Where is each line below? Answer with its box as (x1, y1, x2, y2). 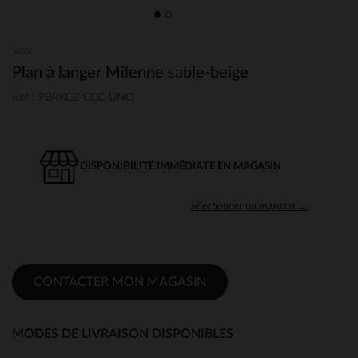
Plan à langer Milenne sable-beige (12, 65, 249, 81)
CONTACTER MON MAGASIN (34, 275, 206, 288)
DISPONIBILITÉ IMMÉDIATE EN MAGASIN (80, 161, 281, 172)
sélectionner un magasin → (191, 198, 308, 212)
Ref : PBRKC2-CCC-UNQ (12, 91, 134, 103)
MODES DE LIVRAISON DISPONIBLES (12, 327, 233, 340)
